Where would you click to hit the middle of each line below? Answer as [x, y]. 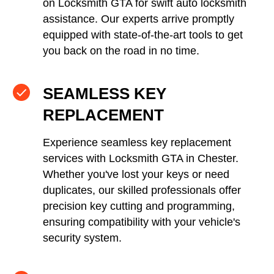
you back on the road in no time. [121, 51]
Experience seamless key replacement [137, 143]
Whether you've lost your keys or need [136, 174]
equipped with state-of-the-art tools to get [143, 35]
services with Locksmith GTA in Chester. [141, 158]
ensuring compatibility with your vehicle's [142, 222]
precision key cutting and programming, [139, 206]
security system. [82, 238]
